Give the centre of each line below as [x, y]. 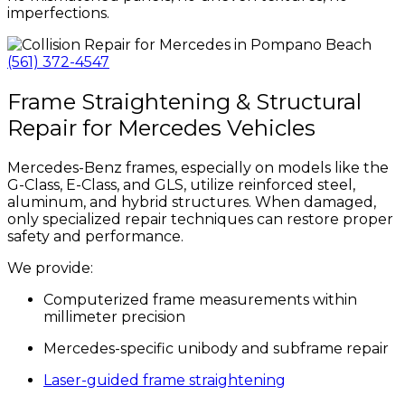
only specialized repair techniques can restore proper [200, 220]
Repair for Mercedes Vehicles [161, 128]
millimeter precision [114, 317]
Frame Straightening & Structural [184, 102]
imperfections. [58, 14]
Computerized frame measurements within [200, 300]
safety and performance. [95, 237]
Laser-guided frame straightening [165, 381]
